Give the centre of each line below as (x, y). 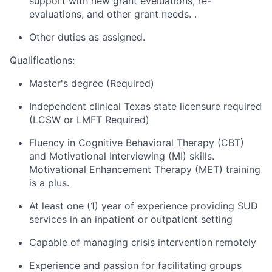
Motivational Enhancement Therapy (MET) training (145, 169)
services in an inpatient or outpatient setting (131, 219)
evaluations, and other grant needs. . (113, 14)
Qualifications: (42, 60)
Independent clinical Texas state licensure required (145, 106)
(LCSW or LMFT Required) (89, 119)
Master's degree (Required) (92, 83)
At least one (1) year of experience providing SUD (144, 206)
